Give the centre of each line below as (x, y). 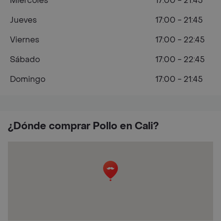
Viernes (25, 40)
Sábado (25, 59)
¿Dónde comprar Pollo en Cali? (83, 126)
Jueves (23, 20)
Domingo (28, 79)
